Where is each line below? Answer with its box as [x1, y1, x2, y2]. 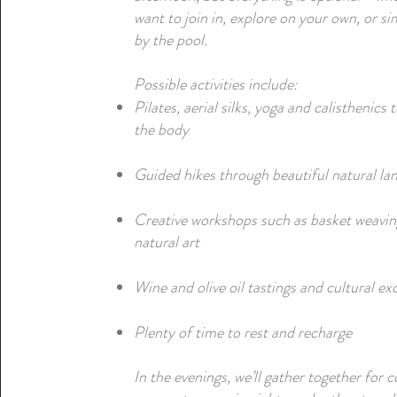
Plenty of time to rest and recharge [134, 321, 353, 344]
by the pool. [134, 28, 208, 51]
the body [134, 118, 190, 141]
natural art [134, 230, 200, 253]
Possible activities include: [134, 73, 299, 96]
